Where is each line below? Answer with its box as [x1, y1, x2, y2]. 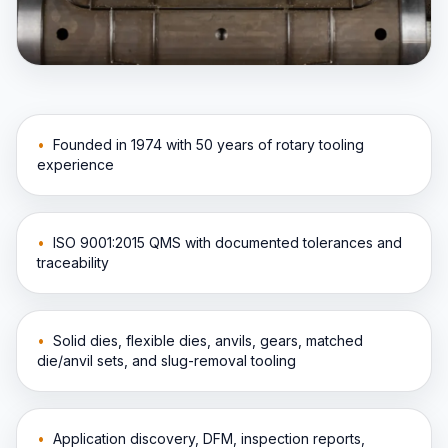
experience [37, 155, 114, 173]
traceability [37, 253, 109, 271]
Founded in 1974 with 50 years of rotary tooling [53, 135, 364, 153]
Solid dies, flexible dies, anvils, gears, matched [53, 331, 363, 349]
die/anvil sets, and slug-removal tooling [37, 351, 296, 369]
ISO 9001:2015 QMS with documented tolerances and [53, 233, 402, 251]
